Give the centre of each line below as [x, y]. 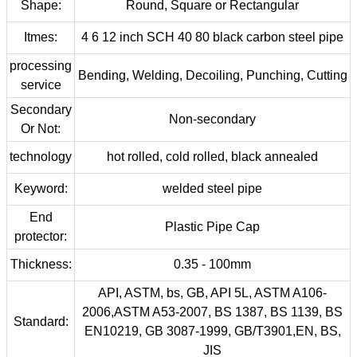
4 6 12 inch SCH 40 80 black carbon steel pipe [212, 37]
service [41, 85]
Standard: [41, 322]
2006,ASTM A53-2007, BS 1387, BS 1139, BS [212, 312]
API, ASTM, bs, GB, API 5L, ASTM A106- [212, 293]
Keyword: [41, 188]
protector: [41, 236]
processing [41, 66]
